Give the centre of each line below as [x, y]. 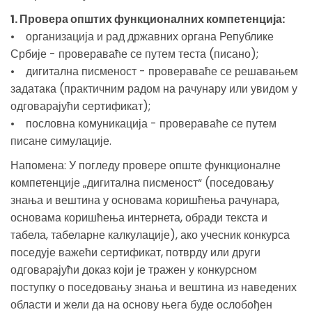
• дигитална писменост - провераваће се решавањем [154, 71]
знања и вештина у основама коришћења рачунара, [145, 200]
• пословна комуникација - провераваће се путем [143, 123]
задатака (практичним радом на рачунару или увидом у [154, 88]
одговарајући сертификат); [80, 106]
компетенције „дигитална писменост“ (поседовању [142, 182]
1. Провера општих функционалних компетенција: [148, 19]
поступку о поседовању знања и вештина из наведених [154, 287]
